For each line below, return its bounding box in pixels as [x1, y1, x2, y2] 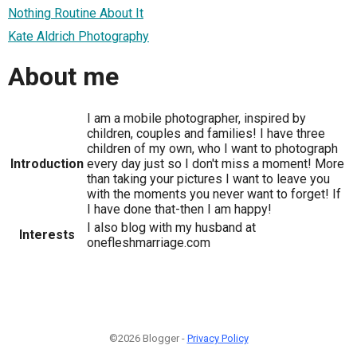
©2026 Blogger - [108, 332, 187, 345]
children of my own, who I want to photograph [87, 141, 338, 157]
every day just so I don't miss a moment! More [87, 156, 344, 172]
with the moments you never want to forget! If [87, 186, 341, 202]
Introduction [10, 156, 84, 172]
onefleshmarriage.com [87, 235, 210, 251]
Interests [19, 227, 75, 243]
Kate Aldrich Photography [8, 29, 149, 45]
